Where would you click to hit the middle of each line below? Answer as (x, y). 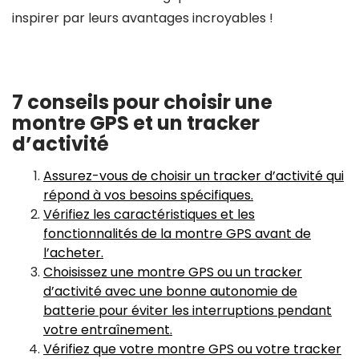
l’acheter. (73, 253)
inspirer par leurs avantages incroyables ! (143, 18)
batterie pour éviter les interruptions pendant (188, 311)
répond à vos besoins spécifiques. (148, 195)
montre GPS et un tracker (136, 123)
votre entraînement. (108, 330)
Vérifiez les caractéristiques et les (149, 214)
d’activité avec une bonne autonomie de (170, 291)
